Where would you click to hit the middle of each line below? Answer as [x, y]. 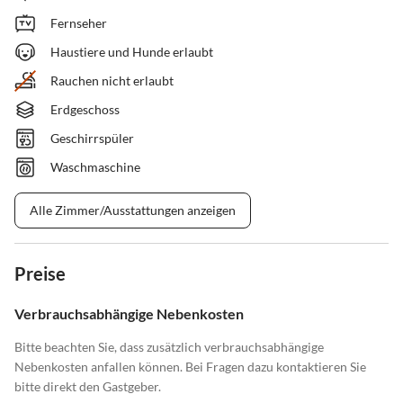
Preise [40, 274]
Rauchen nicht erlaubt [112, 81]
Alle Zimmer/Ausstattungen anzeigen [133, 210]
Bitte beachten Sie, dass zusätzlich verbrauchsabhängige [169, 347]
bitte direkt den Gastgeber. [88, 387]
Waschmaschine [95, 167]
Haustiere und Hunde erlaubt [132, 52]
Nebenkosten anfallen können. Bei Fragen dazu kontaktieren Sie [190, 367]
